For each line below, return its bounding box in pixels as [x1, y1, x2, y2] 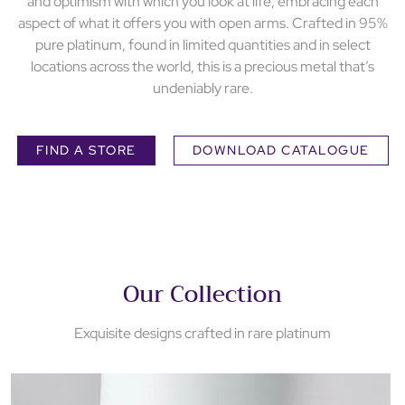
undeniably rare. [152, 79, 253, 99]
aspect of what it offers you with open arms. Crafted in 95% [17, 14, 388, 33]
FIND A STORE [35, 142, 137, 159]
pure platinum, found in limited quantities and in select [34, 35, 371, 55]
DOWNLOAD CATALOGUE [192, 142, 370, 159]
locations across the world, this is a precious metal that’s [31, 57, 374, 77]
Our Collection [123, 275, 282, 315]
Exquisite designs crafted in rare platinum [74, 324, 331, 344]
